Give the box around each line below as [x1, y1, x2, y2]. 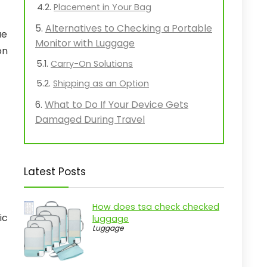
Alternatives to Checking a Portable [45, 21, 212, 35]
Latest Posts [24, 164, 86, 179]
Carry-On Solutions [51, 58, 133, 70]
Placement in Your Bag [54, 1, 151, 13]
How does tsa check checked [92, 201, 219, 213]
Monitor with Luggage [35, 36, 135, 50]
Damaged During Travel [35, 113, 145, 126]
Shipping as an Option [53, 77, 149, 89]
